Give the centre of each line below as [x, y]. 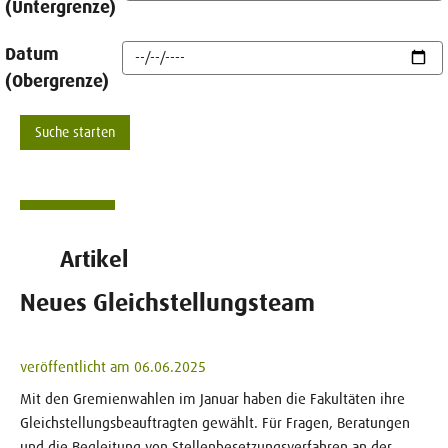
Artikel [94, 259]
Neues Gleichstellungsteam [167, 302]
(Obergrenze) [57, 80]
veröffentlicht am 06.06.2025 [113, 366]
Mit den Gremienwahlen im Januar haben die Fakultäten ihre [212, 398]
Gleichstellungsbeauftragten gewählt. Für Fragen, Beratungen [215, 422]
